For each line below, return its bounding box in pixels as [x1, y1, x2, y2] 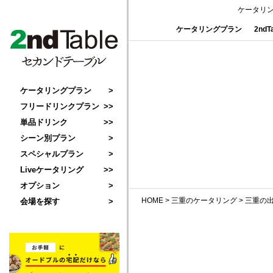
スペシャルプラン [20, 149, 83, 158]
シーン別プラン [20, 133, 76, 143]
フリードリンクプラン [20, 102, 99, 111]
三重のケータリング [171, 196, 237, 205]
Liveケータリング [20, 165, 83, 174]
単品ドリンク [20, 118, 68, 127]
